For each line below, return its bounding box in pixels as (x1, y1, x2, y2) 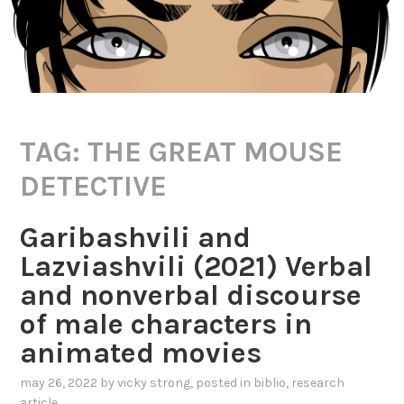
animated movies (20, 335, 262, 370)
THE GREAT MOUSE (87, 135, 344, 170)
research (291, 375, 345, 391)
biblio (253, 375, 287, 391)
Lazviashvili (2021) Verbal (20, 249, 373, 283)
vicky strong (117, 375, 191, 391)
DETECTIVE (20, 170, 168, 204)
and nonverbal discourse (20, 278, 363, 312)
